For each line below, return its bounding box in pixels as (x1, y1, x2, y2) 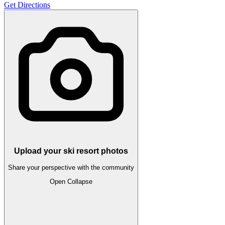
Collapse (67, 177, 92, 185)
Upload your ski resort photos (14, 147, 128, 156)
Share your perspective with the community (8, 163, 134, 171)
